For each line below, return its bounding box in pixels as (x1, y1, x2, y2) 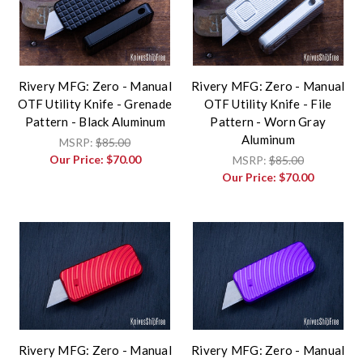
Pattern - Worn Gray (210, 113, 327, 129)
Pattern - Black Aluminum (24, 113, 165, 129)
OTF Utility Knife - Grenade (18, 96, 173, 111)
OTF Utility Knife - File (204, 96, 332, 111)
